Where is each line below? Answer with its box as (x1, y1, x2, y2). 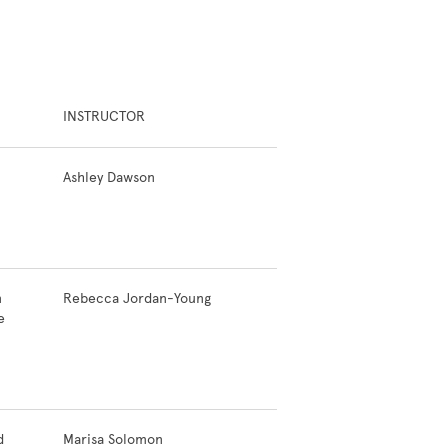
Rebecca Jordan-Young (63, 290, 211, 307)
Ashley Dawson (63, 169, 155, 186)
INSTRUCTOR (63, 108, 145, 125)
